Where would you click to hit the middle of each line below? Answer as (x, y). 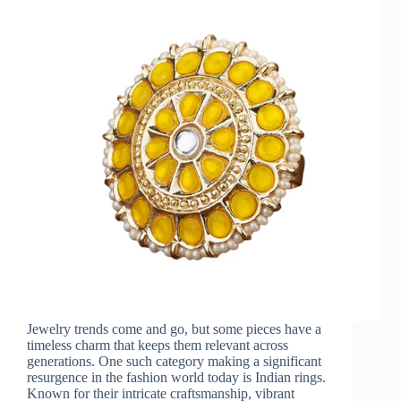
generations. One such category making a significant (174, 362)
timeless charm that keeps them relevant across (158, 346)
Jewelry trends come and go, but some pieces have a (174, 329)
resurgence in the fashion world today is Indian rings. (176, 378)
